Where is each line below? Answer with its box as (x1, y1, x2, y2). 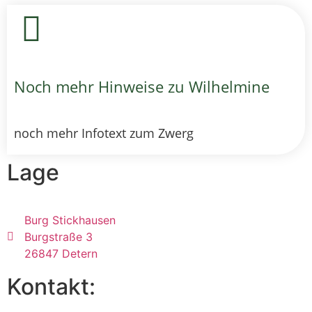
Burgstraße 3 (24, 229, 93, 244)
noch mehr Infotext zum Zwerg (14, 125, 194, 142)
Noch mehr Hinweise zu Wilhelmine (14, 76, 270, 97)
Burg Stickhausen (24, 212, 116, 227)
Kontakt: (7, 272, 95, 300)
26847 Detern (24, 246, 97, 260)
